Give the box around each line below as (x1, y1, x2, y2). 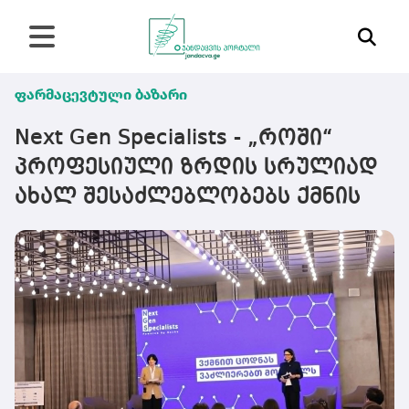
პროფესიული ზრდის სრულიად (15, 157, 378, 179)
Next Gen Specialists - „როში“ (15, 128, 333, 150)
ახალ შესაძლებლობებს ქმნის (15, 186, 361, 208)
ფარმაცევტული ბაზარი (15, 86, 187, 103)
